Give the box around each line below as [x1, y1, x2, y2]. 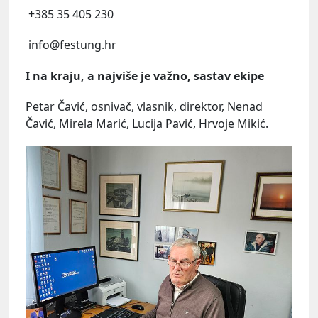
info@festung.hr [26, 37, 116, 53]
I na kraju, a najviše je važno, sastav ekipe [26, 67, 264, 84]
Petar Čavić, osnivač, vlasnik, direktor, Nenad [26, 98, 263, 114]
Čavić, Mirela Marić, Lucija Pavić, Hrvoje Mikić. [26, 115, 268, 131]
